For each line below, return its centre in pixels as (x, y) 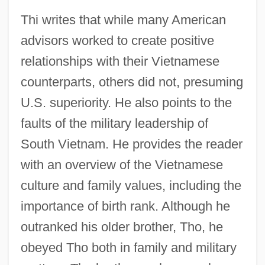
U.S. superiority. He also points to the (126, 102)
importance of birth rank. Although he (125, 206)
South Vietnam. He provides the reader (131, 144)
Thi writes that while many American (123, 20)
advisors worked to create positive (117, 40)
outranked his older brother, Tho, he (122, 227)
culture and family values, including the (131, 185)
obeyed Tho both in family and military (128, 247)
